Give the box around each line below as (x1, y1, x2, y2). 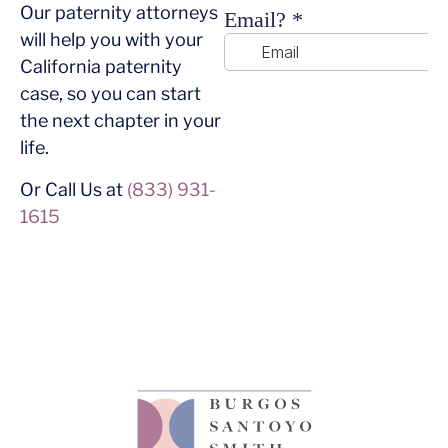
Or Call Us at (20, 178, 127, 200)
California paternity (20, 56, 182, 78)
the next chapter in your (20, 110, 221, 132)
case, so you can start (20, 83, 201, 105)
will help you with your (20, 29, 203, 51)
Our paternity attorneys (20, 2, 218, 24)
